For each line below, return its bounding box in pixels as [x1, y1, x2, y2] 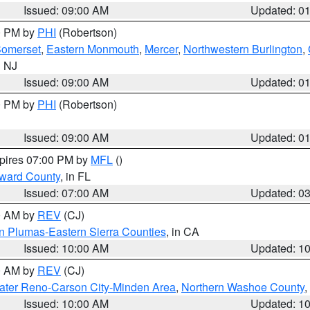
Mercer [145, 41, 178, 57]
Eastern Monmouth [46, 41, 139, 57]
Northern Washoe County [181, 279, 304, 295]
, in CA [166, 224, 199, 239]
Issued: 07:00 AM [24, 185, 109, 201]
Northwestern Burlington [183, 41, 302, 57]
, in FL [60, 168, 91, 184]
